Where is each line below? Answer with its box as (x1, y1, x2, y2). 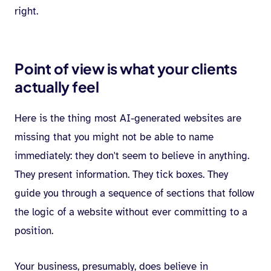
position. (15, 224, 53, 237)
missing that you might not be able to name (15, 131, 214, 143)
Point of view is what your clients (15, 59, 237, 77)
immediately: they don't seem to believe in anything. (15, 149, 249, 162)
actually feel (15, 77, 99, 96)
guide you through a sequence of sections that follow (15, 187, 254, 200)
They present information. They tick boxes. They (15, 168, 228, 181)
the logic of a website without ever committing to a (15, 206, 247, 218)
